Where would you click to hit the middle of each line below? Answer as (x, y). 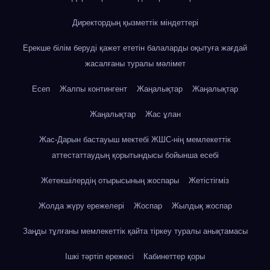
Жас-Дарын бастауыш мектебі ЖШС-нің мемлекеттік (135, 139)
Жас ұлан (163, 114)
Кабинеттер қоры (174, 256)
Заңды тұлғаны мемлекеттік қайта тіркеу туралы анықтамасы (135, 231)
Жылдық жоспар (202, 206)
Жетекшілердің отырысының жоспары (110, 180)
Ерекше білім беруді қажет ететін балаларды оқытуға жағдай (135, 48)
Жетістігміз (209, 180)
